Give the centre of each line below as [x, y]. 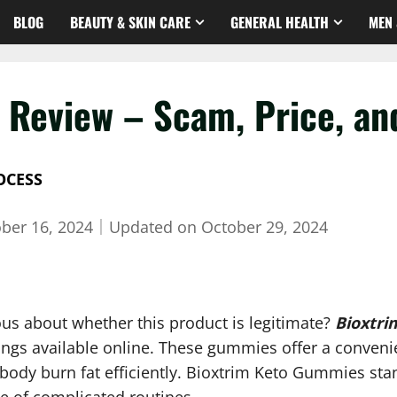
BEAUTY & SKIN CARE [130, 22]
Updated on [155, 226]
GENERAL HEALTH [280, 22]
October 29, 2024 [265, 226]
